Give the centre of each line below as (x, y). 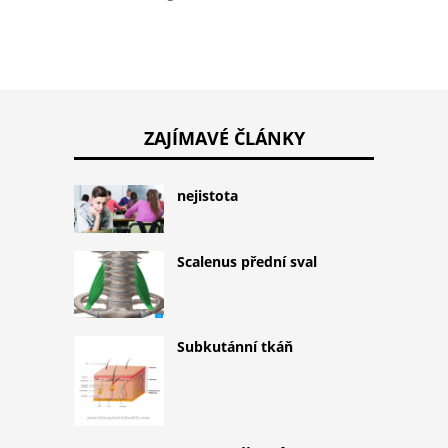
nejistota (207, 195)
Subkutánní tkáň (235, 347)
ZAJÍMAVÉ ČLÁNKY (224, 137)
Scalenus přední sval (247, 261)
